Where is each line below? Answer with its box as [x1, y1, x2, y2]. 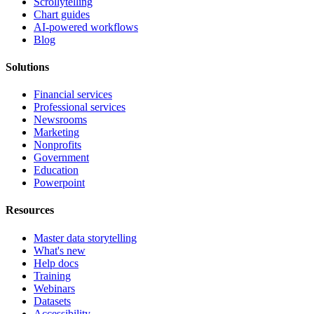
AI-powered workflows [34, 20, 138, 33]
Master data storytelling [34, 231, 137, 244]
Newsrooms [34, 114, 87, 126]
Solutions [6, 60, 49, 73]
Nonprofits [34, 139, 81, 151]
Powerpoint [34, 177, 85, 189]
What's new [34, 244, 86, 257]
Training [34, 269, 71, 282]
